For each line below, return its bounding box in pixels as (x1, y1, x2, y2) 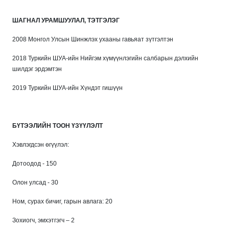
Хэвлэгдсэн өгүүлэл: (12, 141, 69, 148)
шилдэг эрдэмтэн (12, 65, 62, 73)
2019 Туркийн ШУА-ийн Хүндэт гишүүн (12, 84, 123, 91)
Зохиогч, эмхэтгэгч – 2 (12, 216, 75, 224)
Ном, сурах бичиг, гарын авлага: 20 (12, 197, 112, 205)
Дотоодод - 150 (12, 159, 57, 167)
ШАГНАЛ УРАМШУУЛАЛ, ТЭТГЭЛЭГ (12, 16, 120, 24)
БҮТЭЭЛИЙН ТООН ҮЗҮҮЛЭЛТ (12, 122, 103, 129)
